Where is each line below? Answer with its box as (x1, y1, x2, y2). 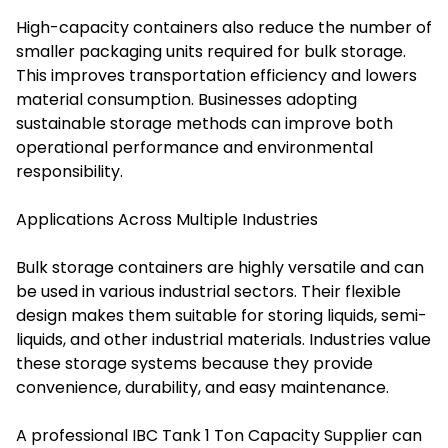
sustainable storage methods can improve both (16, 112, 393, 136)
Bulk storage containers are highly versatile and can (16, 256, 424, 280)
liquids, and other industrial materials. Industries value (16, 328, 431, 352)
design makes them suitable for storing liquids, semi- (16, 304, 427, 328)
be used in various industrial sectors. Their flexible (16, 280, 401, 304)
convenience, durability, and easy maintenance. (16, 376, 389, 400)
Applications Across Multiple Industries (16, 208, 318, 232)
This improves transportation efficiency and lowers (16, 64, 417, 88)
